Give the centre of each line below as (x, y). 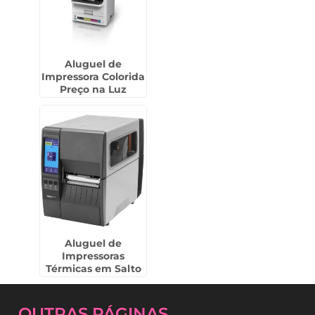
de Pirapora (93, 281)
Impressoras (94, 256)
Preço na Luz (94, 89)
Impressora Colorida (94, 77)
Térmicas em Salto (93, 269)
